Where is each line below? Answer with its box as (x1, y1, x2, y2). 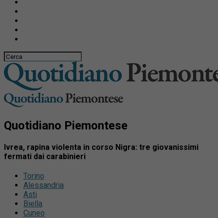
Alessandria (23, 181, 64, 190)
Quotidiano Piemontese (4, 118, 127, 132)
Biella (23, 199, 42, 209)
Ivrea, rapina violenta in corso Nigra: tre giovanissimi (4, 143, 199, 152)
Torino (23, 171, 44, 181)
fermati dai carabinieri (4, 152, 86, 162)
